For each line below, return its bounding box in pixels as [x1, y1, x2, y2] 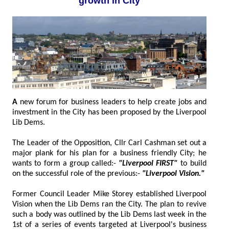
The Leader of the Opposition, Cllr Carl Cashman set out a [12, 139, 207, 147]
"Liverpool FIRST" [119, 159, 177, 168]
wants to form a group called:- [70, 159, 119, 168]
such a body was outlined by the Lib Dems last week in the [12, 210, 68, 219]
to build [177, 159, 207, 168]
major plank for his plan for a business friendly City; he [12, 149, 35, 157]
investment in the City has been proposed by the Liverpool [12, 108, 101, 117]
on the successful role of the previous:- [35, 169, 140, 178]
